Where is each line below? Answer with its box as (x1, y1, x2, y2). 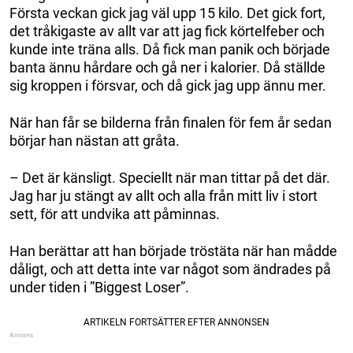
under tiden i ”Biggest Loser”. (9, 279, 189, 296)
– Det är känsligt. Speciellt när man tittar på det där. (9, 169, 330, 187)
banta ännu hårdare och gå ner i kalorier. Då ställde (9, 59, 325, 76)
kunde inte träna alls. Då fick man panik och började (9, 41, 330, 58)
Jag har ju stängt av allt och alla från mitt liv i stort (9, 188, 318, 205)
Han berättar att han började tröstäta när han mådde (9, 243, 337, 260)
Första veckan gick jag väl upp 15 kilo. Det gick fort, (9, 5, 325, 22)
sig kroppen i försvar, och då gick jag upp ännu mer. (9, 77, 326, 95)
